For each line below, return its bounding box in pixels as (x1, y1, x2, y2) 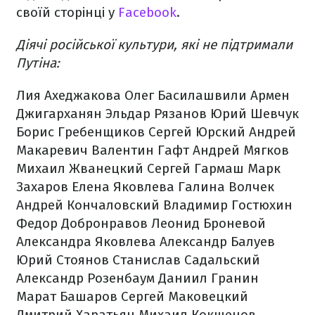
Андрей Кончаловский (16, 197, 160, 213)
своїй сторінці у (16, 4, 118, 20)
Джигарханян (16, 105, 102, 122)
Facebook (118, 4, 176, 20)
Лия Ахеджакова (16, 87, 121, 103)
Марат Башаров (16, 288, 117, 304)
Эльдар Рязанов (102, 105, 207, 122)
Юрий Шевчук (207, 105, 299, 122)
